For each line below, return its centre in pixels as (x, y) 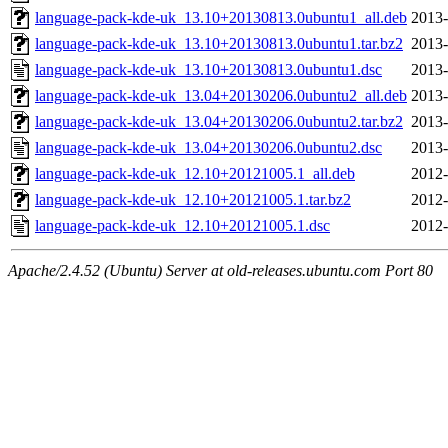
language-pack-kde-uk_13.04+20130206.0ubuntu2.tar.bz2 (219, 122)
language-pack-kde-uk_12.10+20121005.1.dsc (182, 226)
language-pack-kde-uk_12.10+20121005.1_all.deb (195, 174)
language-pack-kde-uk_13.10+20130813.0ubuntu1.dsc (208, 70)
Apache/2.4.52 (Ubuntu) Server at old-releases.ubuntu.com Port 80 (220, 271)
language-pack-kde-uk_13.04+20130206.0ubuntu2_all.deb (221, 96)
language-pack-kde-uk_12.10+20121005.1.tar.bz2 (193, 200)
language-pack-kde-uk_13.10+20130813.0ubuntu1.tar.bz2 (219, 44)
